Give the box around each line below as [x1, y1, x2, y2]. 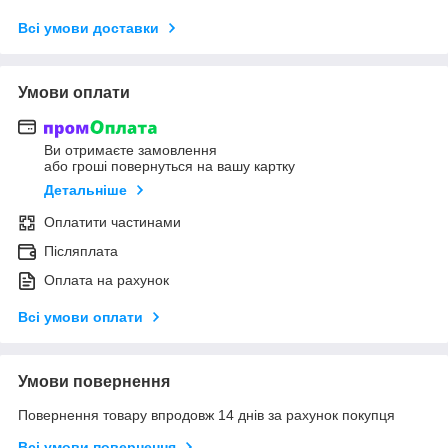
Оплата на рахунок [44, 272, 169, 289]
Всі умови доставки [18, 19, 159, 36]
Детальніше [44, 182, 127, 199]
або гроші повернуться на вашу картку [44, 158, 295, 175]
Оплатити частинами [44, 214, 181, 231]
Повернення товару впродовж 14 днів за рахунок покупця [18, 407, 395, 424]
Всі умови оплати [18, 309, 143, 326]
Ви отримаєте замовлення [44, 142, 217, 159]
